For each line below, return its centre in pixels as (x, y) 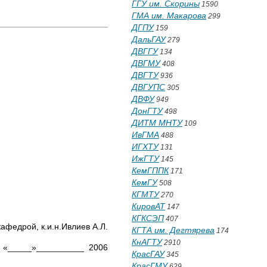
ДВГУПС (148, 87)
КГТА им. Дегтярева (173, 230)
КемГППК (150, 170)
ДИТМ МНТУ (157, 123)
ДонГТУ (147, 111)
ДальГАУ (149, 39)
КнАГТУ (147, 242)
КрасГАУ (148, 254)
